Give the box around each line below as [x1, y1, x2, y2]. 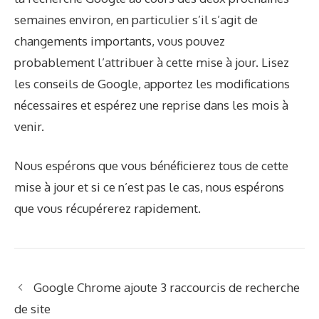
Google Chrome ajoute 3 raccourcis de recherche [33, 280, 300, 296]
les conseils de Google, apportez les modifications [14, 75, 290, 91]
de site [14, 301, 51, 317]
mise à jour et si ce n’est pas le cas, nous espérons [14, 179, 284, 195]
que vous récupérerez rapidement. [14, 201, 201, 216]
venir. [14, 118, 44, 134]
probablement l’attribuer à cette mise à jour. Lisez [14, 54, 289, 70]
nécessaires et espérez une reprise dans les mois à [14, 97, 288, 113]
